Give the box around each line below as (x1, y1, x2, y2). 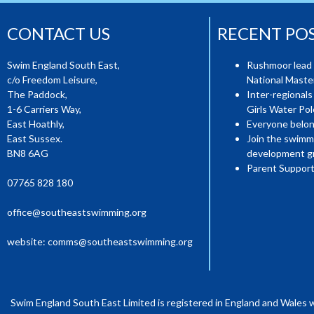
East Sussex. (7, 132, 62, 144)
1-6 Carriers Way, (7, 102, 83, 115)
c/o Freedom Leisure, (7, 73, 97, 86)
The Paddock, (7, 88, 69, 100)
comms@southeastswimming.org (48, 235, 193, 247)
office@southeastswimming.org (7, 205, 146, 218)
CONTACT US (7, 22, 110, 43)
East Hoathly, (7, 117, 64, 130)
